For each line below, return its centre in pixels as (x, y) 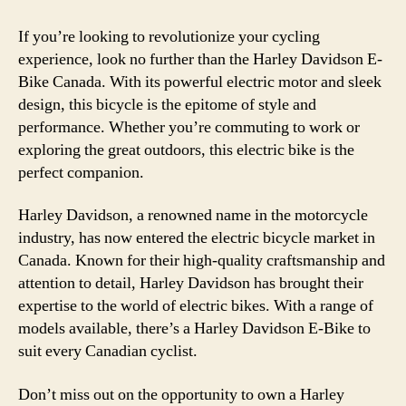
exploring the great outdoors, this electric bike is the (186, 150)
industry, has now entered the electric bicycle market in (197, 238)
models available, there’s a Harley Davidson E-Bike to (194, 329)
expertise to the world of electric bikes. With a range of (196, 306)
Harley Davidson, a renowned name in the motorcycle (193, 215)
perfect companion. (81, 172)
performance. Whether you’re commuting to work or (189, 127)
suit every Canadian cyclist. (108, 351)
